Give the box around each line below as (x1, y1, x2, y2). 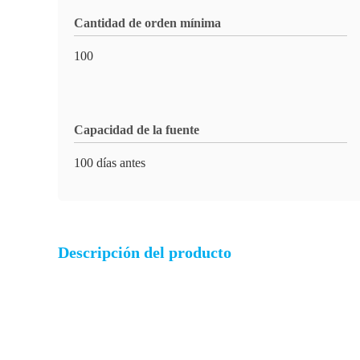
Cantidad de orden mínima (74, 16, 221, 30)
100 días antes (74, 156, 145, 170)
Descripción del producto (58, 243, 231, 261)
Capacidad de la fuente (74, 123, 199, 137)
